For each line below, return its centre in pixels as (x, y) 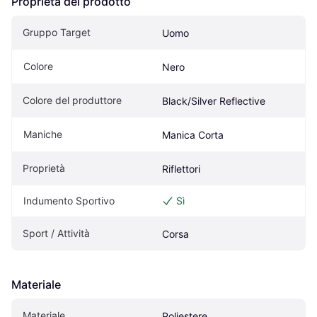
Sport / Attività (56, 234)
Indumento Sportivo (69, 201)
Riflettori (181, 169)
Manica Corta (193, 135)
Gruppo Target (57, 33)
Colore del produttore (72, 100)
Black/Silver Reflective (214, 101)
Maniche (43, 134)
